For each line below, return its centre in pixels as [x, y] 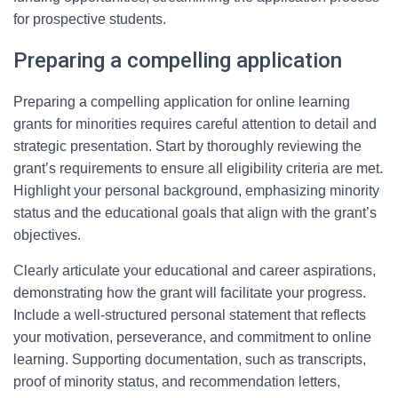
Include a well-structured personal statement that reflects [190, 315]
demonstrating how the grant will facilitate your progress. [190, 293]
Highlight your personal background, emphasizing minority [196, 191]
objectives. [47, 235]
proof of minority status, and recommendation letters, [177, 382]
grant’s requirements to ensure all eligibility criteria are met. [198, 168]
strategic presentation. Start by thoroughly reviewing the [187, 146]
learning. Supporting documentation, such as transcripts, [190, 359]
